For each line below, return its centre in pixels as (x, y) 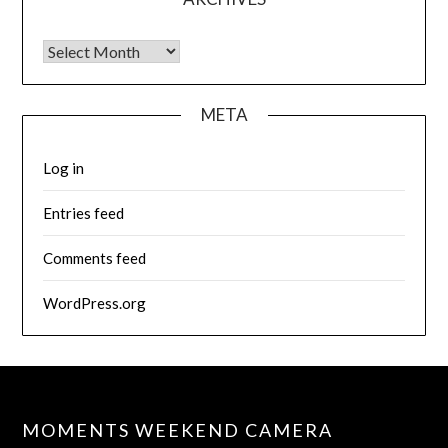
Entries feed (84, 212)
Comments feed (95, 257)
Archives (71, 50)
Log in (64, 167)
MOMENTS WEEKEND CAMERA (178, 429)
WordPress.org (95, 302)
